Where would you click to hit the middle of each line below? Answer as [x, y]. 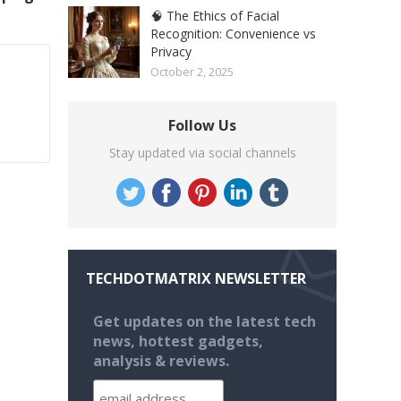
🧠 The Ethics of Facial [215, 16]
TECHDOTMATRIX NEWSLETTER [196, 279]
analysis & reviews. [161, 361]
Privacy [171, 52]
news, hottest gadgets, [178, 341]
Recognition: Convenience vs [233, 34]
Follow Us [202, 126]
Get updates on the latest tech [204, 322]
